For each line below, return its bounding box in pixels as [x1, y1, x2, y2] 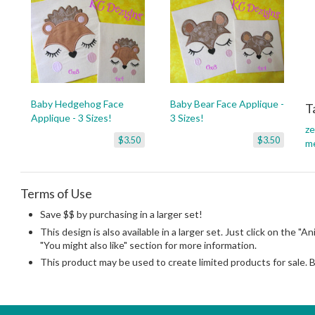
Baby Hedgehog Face [31, 98, 124, 110]
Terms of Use [20, 186, 92, 201]
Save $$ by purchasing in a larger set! [40, 208, 202, 220]
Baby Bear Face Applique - [170, 98, 284, 110]
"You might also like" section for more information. [40, 238, 257, 251]
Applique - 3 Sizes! [31, 112, 112, 124]
